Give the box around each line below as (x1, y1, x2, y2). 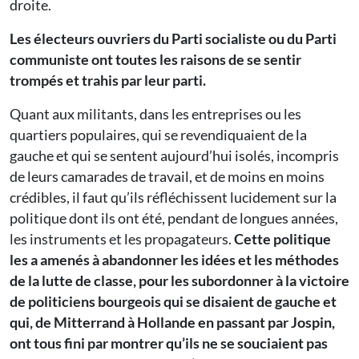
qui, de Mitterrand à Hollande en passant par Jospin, (10, 313, 335, 332)
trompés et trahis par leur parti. (10, 71, 206, 90)
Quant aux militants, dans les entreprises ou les (10, 105, 301, 123)
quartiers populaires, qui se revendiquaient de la (10, 126, 307, 144)
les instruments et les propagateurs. (10, 230, 234, 248)
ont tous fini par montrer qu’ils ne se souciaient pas (10, 334, 328, 353)
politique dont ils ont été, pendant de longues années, (10, 209, 338, 228)
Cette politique (234, 230, 331, 248)
